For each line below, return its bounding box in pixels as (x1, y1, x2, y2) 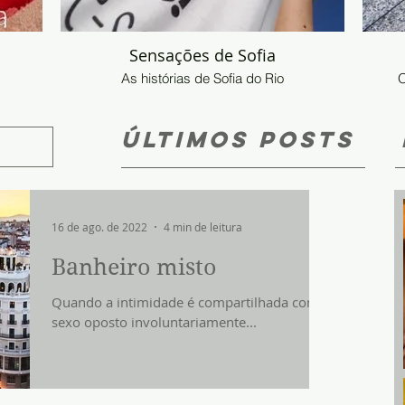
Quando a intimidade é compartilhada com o (52, 293, 331, 311)
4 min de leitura (164, 220, 242, 234)
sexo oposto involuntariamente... (52, 313, 257, 331)
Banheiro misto (52, 254, 216, 280)
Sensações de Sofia (129, 44, 276, 66)
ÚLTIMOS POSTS (121, 125, 354, 154)
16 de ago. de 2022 (52, 220, 147, 234)
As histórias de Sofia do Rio (121, 70, 284, 87)
